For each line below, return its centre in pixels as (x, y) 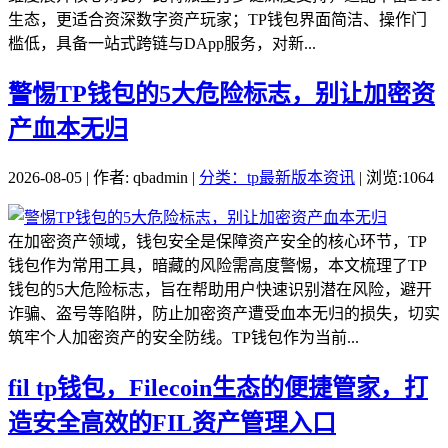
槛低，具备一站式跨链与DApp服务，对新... (162, 44)
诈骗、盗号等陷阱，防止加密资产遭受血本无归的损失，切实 (224, 313)
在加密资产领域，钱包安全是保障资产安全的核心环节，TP (217, 241)
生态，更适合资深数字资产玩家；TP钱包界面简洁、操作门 (217, 20)
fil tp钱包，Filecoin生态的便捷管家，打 (218, 387)
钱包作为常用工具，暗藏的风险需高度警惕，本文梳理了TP (217, 265)
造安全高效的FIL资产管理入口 (172, 422)
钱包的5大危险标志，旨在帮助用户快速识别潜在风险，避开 (220, 289)
